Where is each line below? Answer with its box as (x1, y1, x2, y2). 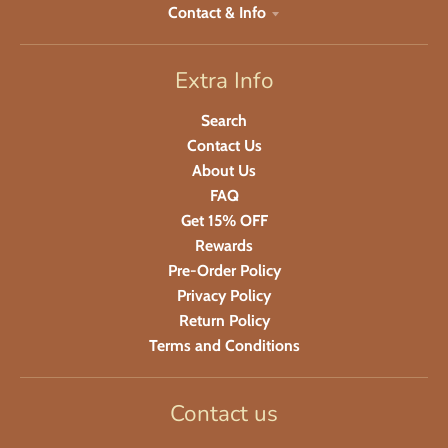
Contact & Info (168, 2, 266, 22)
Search (201, 110, 247, 130)
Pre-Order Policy (167, 260, 281, 280)
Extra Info (174, 64, 274, 96)
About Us (192, 160, 256, 180)
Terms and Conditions (148, 335, 300, 355)
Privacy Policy (177, 285, 271, 305)
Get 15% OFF (180, 210, 268, 230)
